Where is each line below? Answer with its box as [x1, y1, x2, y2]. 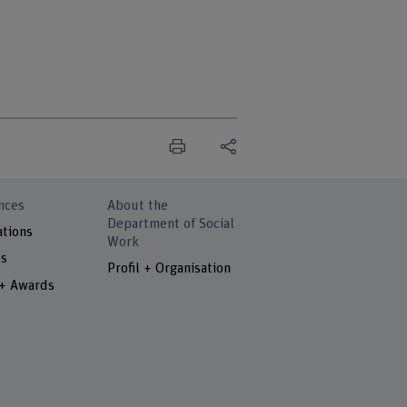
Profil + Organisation [107, 262, 232, 276]
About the [107, 198, 169, 213]
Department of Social [107, 216, 235, 231]
